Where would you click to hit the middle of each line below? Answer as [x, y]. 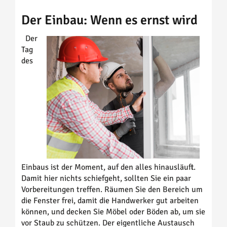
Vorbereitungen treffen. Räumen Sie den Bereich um [112, 189]
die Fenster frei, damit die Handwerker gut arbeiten [110, 200]
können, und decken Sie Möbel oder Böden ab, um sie [113, 212]
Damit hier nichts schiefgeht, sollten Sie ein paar [106, 178]
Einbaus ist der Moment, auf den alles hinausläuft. [108, 167]
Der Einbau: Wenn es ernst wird [109, 21]
